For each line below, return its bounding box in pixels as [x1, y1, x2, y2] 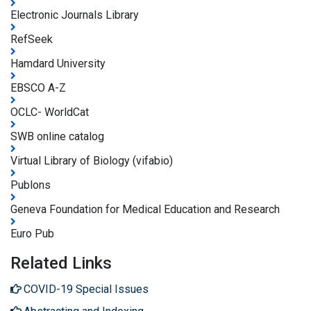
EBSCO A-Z [10, 81, 66, 94]
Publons [10, 178, 51, 192]
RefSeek [10, 32, 53, 46]
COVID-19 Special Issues [24, 282, 149, 296]
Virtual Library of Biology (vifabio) [10, 153, 173, 167]
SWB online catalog [10, 129, 104, 143]
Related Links [10, 253, 112, 273]
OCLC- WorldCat [10, 105, 89, 119]
